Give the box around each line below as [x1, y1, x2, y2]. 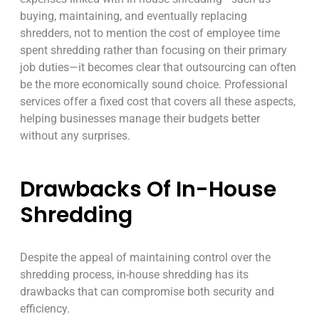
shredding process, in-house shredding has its [20, 267, 249, 281]
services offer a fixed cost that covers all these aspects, [20, 95, 296, 109]
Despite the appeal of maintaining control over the [20, 250, 271, 264]
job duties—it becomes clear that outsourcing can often [20, 61, 296, 75]
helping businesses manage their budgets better [20, 112, 260, 126]
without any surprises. [20, 129, 130, 143]
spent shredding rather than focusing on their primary [20, 43, 287, 58]
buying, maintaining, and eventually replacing [20, 9, 247, 23]
